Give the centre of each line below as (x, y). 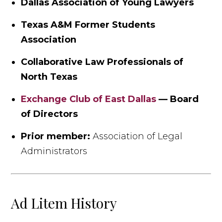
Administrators (54, 151)
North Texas (49, 77)
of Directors (50, 114)
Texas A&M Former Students (88, 25)
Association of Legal (137, 136)
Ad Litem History (64, 203)
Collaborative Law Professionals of (102, 62)
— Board (178, 99)
